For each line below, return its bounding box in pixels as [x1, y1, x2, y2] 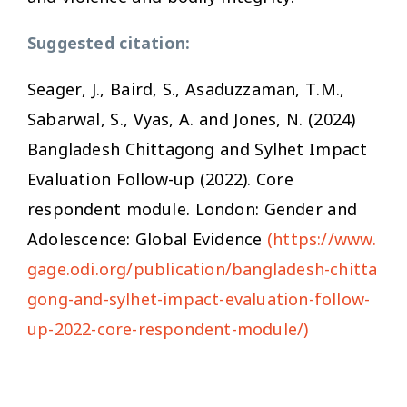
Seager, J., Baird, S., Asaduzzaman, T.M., [27, 77, 345, 100]
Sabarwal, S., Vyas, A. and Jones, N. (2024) [27, 107, 356, 130]
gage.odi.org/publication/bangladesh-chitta [27, 257, 378, 280]
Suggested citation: [27, 31, 191, 54]
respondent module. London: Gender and [27, 197, 358, 220]
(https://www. [267, 227, 377, 250]
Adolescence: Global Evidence [27, 227, 267, 250]
